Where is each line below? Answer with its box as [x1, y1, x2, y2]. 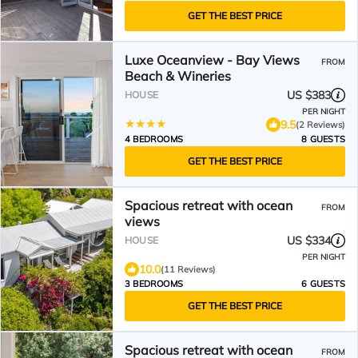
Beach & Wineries [125, 68, 231, 84]
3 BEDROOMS [125, 278, 183, 289]
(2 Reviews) [296, 118, 345, 130]
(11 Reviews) [161, 264, 216, 275]
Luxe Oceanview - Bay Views [125, 52, 300, 68]
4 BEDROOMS [125, 133, 183, 145]
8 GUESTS [301, 133, 345, 145]
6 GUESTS [301, 278, 345, 289]
